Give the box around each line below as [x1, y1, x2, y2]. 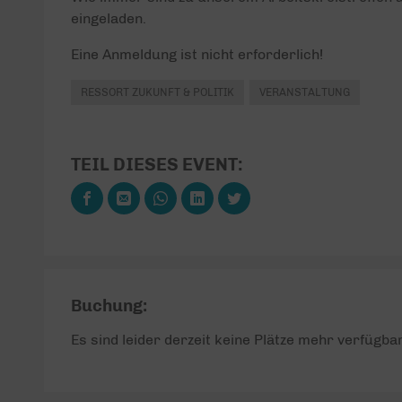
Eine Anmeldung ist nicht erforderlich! [70, 46, 323, 63]
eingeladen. [70, 10, 146, 27]
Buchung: [70, 295, 147, 316]
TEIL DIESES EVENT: [70, 153, 243, 175]
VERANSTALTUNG [258, 85, 350, 99]
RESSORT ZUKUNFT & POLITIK [80, 85, 234, 99]
